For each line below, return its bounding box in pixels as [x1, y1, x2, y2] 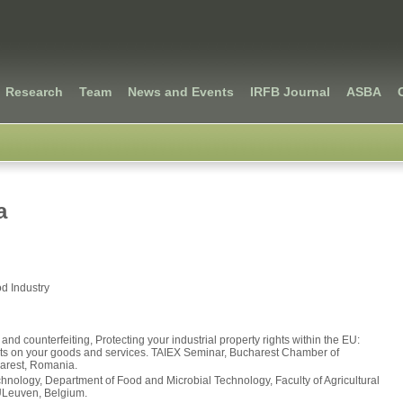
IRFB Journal [250, 85, 330, 99]
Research [5, 85, 63, 99]
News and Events [128, 85, 234, 99]
